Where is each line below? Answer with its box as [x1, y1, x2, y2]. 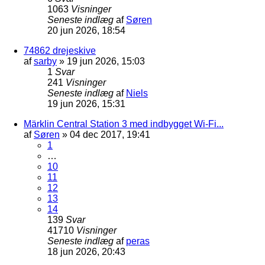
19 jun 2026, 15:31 [47, 98, 125, 109]
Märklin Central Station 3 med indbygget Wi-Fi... [24, 118, 224, 129]
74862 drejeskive [24, 45, 96, 56]
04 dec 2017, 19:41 [70, 129, 150, 140]
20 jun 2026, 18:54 [47, 25, 125, 35]
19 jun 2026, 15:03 [67, 56, 145, 66]
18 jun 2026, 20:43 [47, 246, 125, 257]
